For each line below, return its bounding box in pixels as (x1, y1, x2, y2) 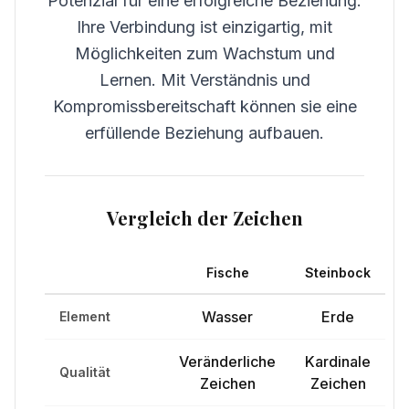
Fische (205, 265, 249, 280)
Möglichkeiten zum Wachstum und (74, 44, 335, 63)
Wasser (202, 308, 253, 326)
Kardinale (305, 352, 371, 371)
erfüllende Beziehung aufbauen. (85, 123, 324, 142)
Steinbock (305, 265, 371, 280)
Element (59, 309, 110, 324)
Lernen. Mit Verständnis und (99, 70, 310, 89)
